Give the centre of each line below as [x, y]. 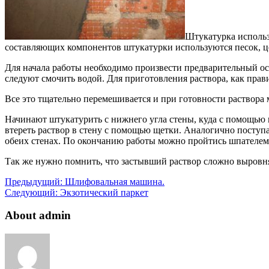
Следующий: [31, 192]
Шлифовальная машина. [113, 181]
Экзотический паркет [103, 192]
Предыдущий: [34, 181]
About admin [38, 216]
